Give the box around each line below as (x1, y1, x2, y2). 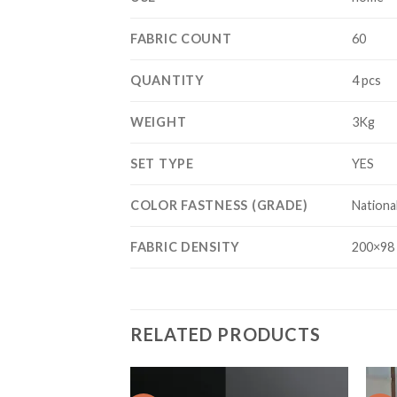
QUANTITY (130, 72, 205, 88)
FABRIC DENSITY (130, 238, 241, 254)
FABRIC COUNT (130, 30, 232, 46)
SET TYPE (130, 155, 194, 171)
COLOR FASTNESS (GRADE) (130, 197, 308, 213)
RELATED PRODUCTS (130, 323, 321, 345)
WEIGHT (130, 113, 187, 129)
